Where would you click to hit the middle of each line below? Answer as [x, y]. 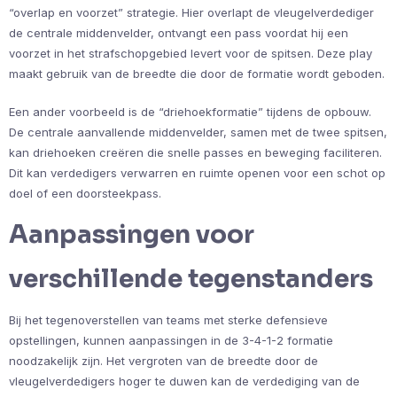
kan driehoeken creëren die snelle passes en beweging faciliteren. [195, 153]
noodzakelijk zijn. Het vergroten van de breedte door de [163, 361]
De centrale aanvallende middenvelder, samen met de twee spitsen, [198, 132]
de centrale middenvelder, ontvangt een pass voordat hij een [179, 33]
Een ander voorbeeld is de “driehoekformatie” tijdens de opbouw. [190, 112]
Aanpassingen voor [132, 235]
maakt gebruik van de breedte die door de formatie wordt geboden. [197, 74]
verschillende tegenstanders [191, 279]
